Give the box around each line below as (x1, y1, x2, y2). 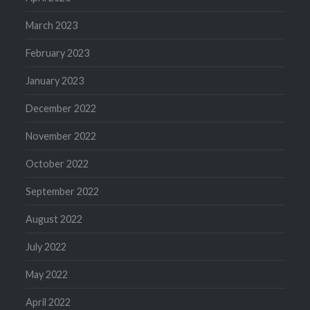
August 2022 (26, 212, 83, 225)
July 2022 (26, 240, 67, 253)
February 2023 (26, 46, 90, 59)
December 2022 (26, 102, 97, 114)
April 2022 (26, 295, 71, 308)
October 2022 (26, 157, 89, 170)
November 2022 (26, 129, 97, 142)
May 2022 (26, 268, 69, 280)
